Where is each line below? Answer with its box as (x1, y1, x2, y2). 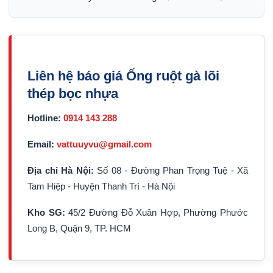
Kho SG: (27, 207, 65, 218)
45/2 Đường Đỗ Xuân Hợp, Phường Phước (65, 207, 248, 218)
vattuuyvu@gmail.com (57, 139, 152, 149)
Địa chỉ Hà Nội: (27, 165, 94, 175)
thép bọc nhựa (27, 86, 118, 101)
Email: (27, 139, 54, 149)
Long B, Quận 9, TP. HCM (27, 223, 131, 233)
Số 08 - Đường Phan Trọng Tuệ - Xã (93, 165, 248, 175)
